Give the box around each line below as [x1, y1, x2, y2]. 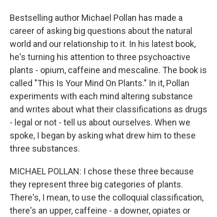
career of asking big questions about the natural [10, 26, 192, 36]
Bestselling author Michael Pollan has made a [10, 13, 183, 23]
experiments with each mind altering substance [10, 91, 193, 101]
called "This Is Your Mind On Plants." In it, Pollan [10, 78, 189, 88]
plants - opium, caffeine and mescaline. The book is [10, 65, 207, 75]
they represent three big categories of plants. [10, 179, 183, 189]
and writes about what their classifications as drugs [10, 104, 207, 114]
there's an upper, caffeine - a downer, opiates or [10, 205, 190, 216]
